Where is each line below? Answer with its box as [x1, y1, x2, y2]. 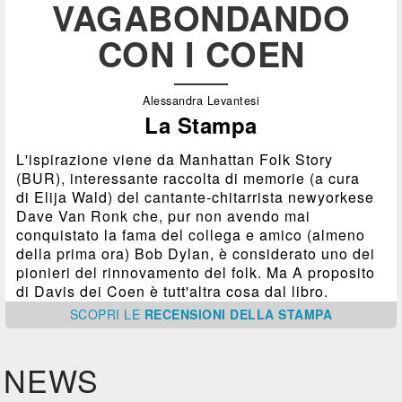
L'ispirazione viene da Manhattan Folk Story [16, 148, 334, 170]
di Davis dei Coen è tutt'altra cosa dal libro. [16, 280, 329, 301]
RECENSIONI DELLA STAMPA [144, 304, 333, 323]
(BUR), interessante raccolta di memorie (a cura [16, 167, 361, 188]
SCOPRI [69, 304, 125, 323]
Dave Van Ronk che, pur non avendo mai [16, 205, 311, 226]
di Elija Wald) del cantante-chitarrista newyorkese [16, 186, 375, 207]
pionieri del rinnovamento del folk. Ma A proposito [16, 261, 376, 283]
